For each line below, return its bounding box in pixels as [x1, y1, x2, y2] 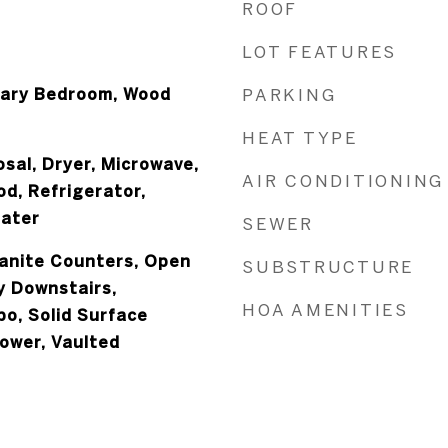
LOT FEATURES [242, 42, 397, 61]
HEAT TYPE [242, 128, 358, 147]
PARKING [242, 85, 337, 104]
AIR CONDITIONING [242, 171, 444, 190]
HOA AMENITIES [242, 300, 409, 319]
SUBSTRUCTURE [242, 257, 414, 276]
